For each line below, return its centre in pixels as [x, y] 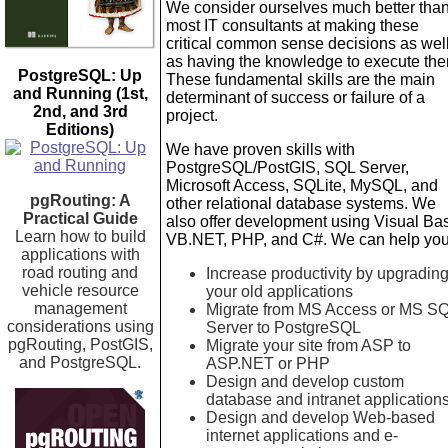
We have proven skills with [260, 149]
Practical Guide [80, 218]
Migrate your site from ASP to [308, 345]
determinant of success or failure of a [295, 97]
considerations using [80, 326]
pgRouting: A [80, 200]
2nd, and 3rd [80, 111]
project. [192, 115]
